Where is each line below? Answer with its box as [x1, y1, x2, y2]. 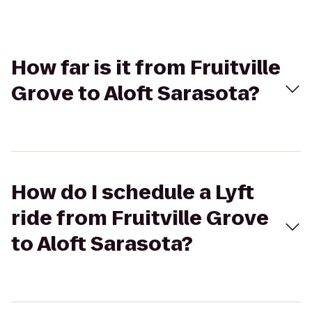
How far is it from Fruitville [11, 54, 281, 81]
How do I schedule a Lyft [11, 179, 254, 206]
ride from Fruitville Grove [11, 205, 269, 232]
